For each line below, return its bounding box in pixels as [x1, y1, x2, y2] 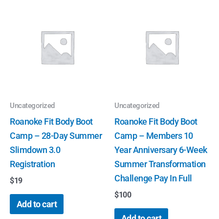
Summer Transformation [114, 158, 206, 169]
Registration [10, 158, 55, 169]
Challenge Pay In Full [114, 173, 192, 183]
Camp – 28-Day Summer [10, 130, 102, 141]
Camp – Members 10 [114, 130, 193, 141]
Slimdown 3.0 [10, 144, 60, 155]
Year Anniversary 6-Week [114, 144, 207, 155]
